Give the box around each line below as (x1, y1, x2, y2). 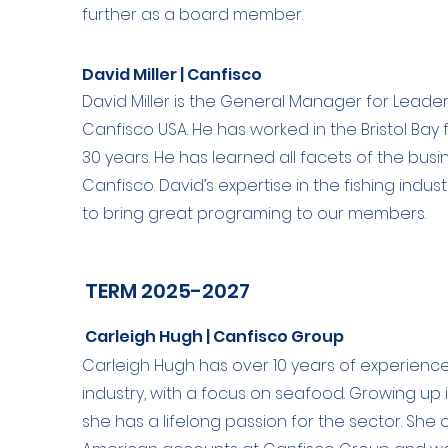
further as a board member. (82, 3, 304, 26)
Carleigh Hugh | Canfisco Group (85, 325, 345, 348)
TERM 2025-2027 (85, 277, 251, 305)
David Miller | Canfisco (82, 63, 263, 86)
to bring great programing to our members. (82, 202, 427, 225)
